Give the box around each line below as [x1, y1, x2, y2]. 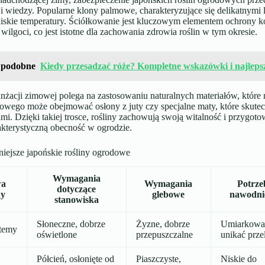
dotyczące [57, 184, 96, 195]
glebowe [152, 189, 185, 200]
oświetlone [36, 230, 77, 240]
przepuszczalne [135, 230, 193, 240]
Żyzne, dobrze [135, 219, 190, 230]
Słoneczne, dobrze [36, 219, 105, 230]
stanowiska [54, 195, 99, 205]
